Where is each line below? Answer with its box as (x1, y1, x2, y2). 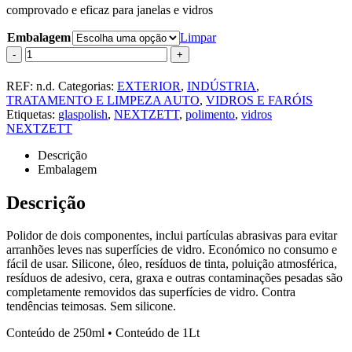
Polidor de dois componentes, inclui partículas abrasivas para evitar (6, 229, 337, 243)
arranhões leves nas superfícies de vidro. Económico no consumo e (6, 243, 337, 257)
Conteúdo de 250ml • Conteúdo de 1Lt (6, 326, 200, 340)
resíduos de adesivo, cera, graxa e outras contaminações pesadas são (6, 271, 343, 285)
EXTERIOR (117, 79, 181, 93)
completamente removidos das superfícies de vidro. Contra (6, 285, 295, 299)
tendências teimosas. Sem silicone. (6, 299, 176, 313)
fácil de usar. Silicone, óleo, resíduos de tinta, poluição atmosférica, (6, 257, 337, 271)
